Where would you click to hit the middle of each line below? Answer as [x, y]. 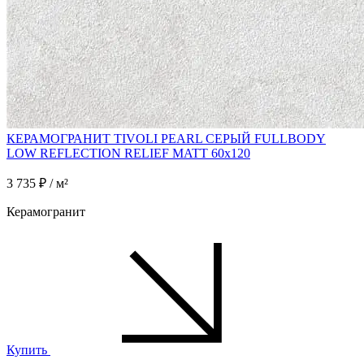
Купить [27, 349]
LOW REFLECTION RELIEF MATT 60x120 [128, 153]
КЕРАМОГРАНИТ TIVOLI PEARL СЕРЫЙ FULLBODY [166, 138]
